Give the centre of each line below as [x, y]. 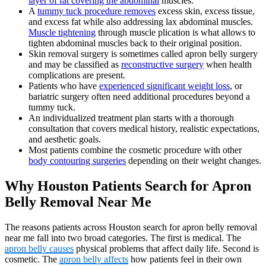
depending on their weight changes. [194, 161]
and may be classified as [75, 65]
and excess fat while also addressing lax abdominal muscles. [141, 22]
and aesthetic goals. [65, 140]
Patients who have [64, 86]
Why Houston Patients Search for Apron [128, 186]
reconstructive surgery [162, 65]
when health [228, 65]
